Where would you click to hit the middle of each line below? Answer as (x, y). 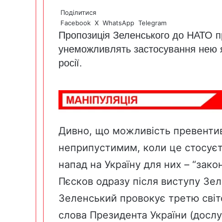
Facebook (76, 23)
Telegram (152, 23)
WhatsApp (118, 23)
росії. (72, 63)
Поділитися (78, 12)
